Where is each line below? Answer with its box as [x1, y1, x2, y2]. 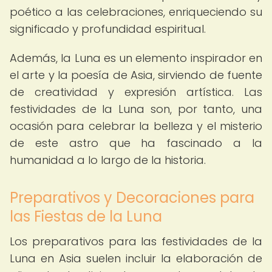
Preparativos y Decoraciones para [10, 188, 254, 208]
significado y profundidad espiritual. [10, 21, 206, 36]
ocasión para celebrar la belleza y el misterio [10, 118, 262, 134]
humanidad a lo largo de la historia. [10, 152, 206, 168]
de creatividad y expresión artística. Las [10, 84, 262, 100]
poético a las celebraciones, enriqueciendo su [10, 4, 262, 19]
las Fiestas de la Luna [10, 206, 162, 226]
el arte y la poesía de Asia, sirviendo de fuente [10, 67, 262, 83]
